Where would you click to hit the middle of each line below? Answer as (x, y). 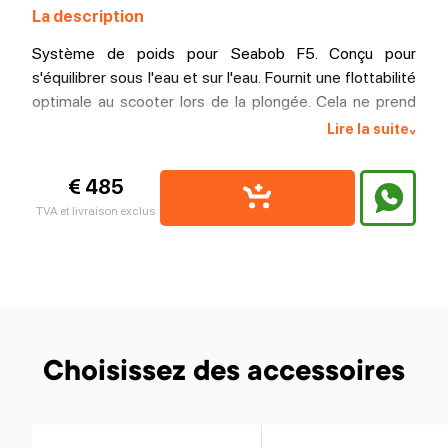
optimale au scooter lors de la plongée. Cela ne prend (224, 101)
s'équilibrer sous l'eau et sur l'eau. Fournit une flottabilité (224, 77)
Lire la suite (368, 128)
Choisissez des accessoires (224, 374)
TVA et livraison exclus (95, 211)
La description (88, 16)
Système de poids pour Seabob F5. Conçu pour (224, 53)
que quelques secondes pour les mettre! (170, 125)
